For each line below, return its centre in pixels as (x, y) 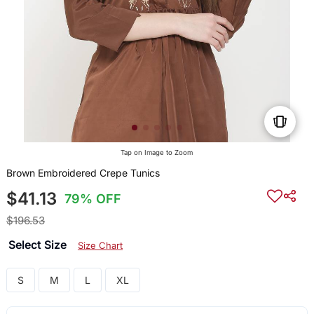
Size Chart (100, 246)
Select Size (39, 245)
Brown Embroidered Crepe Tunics (83, 173)
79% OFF (93, 199)
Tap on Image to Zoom (157, 153)
